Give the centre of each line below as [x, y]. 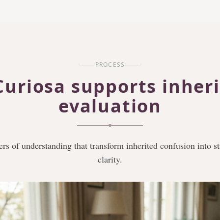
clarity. [110, 159]
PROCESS [110, 65]
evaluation [110, 106]
